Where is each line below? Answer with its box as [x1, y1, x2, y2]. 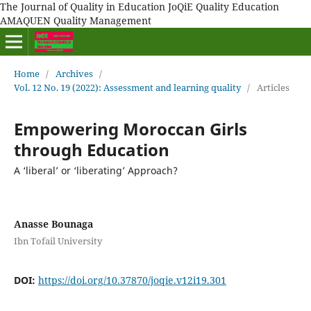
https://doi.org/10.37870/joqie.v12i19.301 [37, 273, 226, 287]
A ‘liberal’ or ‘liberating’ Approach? [13, 163, 178, 177]
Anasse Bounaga [13, 217, 93, 230]
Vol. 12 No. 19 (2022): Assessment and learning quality [13, 81, 241, 94]
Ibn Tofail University [13, 234, 102, 247]
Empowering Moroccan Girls [13, 117, 247, 140]
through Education [13, 137, 169, 161]
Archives [55, 67, 93, 80]
